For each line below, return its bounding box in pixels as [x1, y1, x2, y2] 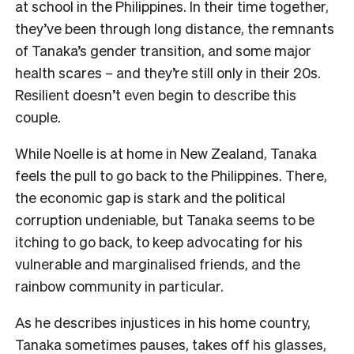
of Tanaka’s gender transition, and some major [15, 41, 311, 60]
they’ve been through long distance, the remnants [15, 19, 334, 38]
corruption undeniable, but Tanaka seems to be [15, 210, 314, 229]
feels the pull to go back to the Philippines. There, [15, 166, 327, 185]
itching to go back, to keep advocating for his [15, 232, 303, 251]
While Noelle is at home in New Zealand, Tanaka [15, 144, 317, 163]
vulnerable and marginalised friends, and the [15, 254, 300, 273]
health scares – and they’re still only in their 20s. [15, 63, 321, 82]
